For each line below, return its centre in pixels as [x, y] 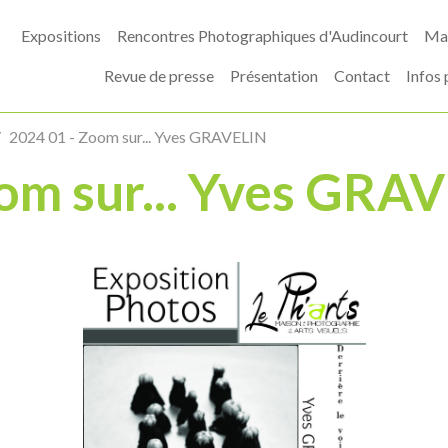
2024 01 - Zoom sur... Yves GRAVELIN [138, 136]
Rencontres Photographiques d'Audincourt [262, 35]
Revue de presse [158, 75]
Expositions [60, 35]
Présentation [273, 75]
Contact [361, 75]
